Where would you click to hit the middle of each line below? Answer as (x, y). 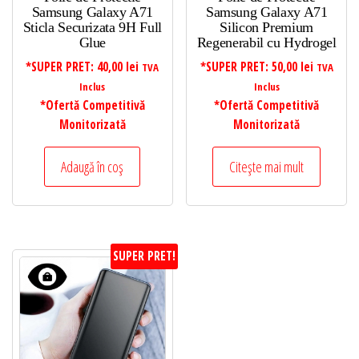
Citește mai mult (267, 167)
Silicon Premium (266, 28)
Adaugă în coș (93, 167)
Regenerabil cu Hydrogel (266, 43)
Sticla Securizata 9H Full (92, 28)
